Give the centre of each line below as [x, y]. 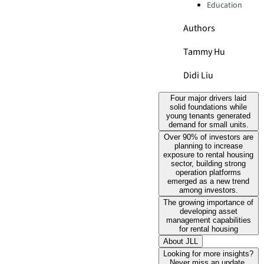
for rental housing [208, 229]
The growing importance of [209, 202]
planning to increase [208, 146]
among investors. [208, 190]
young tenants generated [209, 116]
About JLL [180, 241]
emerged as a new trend [209, 181]
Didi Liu [198, 75]
